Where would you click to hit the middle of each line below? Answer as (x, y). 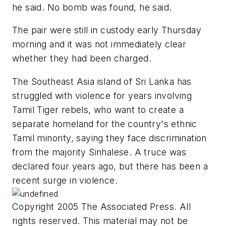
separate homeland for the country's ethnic (105, 124)
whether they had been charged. (82, 59)
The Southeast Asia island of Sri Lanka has (102, 81)
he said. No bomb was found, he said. (92, 7)
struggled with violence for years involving (102, 95)
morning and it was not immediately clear (99, 44)
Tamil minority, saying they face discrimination (109, 138)
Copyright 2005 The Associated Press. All (101, 206)
